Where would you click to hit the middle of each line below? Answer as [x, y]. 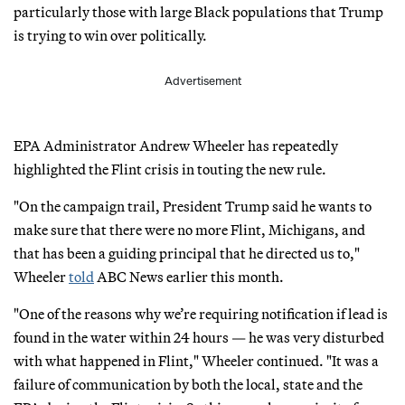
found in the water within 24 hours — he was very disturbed [199, 337]
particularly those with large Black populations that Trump [198, 11]
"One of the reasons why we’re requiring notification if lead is [201, 313]
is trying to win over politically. [110, 35]
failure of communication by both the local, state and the [188, 384]
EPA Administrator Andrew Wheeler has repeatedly [176, 145]
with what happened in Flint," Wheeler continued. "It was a [196, 360]
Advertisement [202, 80]
